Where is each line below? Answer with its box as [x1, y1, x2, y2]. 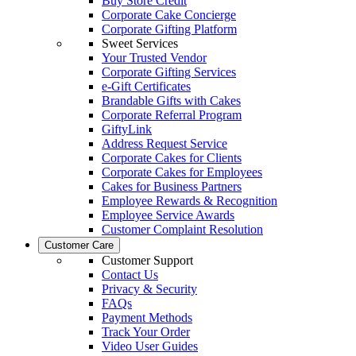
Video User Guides [102, 339, 198, 353]
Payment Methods [102, 311, 192, 324]
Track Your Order [102, 325, 190, 339]
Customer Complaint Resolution [102, 222, 263, 236]
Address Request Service [102, 137, 227, 150]
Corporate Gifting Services [102, 65, 236, 79]
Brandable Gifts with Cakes [102, 94, 241, 107]
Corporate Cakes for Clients [102, 151, 242, 164]
